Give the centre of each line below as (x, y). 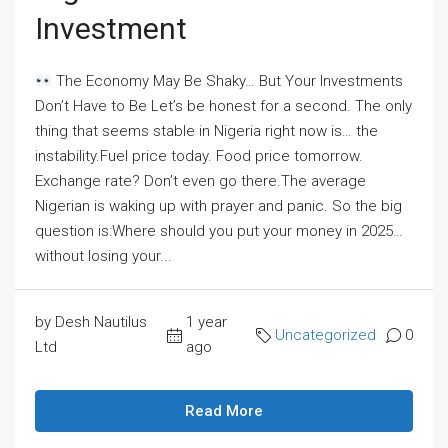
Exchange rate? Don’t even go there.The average (200, 181)
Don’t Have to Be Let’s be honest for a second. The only (223, 106)
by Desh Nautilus (91, 322)
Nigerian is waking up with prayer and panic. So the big (218, 206)
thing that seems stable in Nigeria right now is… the (206, 131)
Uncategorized (325, 334)
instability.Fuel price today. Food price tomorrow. (199, 156)
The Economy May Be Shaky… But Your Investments (228, 81)
